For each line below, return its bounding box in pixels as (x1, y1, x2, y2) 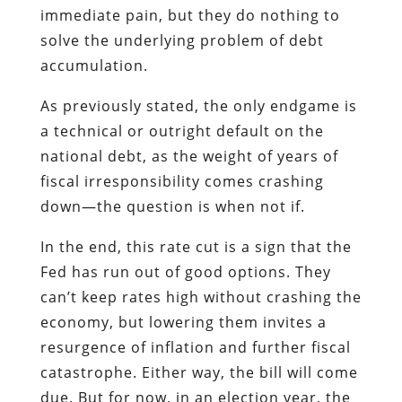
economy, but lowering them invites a (39, 311, 327, 332)
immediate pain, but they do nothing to (39, 4, 340, 25)
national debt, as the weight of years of (39, 145, 338, 166)
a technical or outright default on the (39, 120, 324, 141)
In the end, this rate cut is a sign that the (39, 236, 352, 257)
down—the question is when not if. (39, 196, 305, 216)
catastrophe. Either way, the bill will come (39, 362, 358, 382)
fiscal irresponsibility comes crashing (39, 170, 324, 191)
